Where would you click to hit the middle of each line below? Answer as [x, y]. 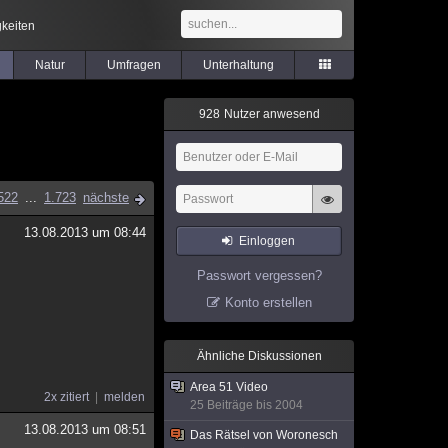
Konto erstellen [268, 302]
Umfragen [133, 65]
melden [124, 397]
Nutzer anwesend [270, 114]
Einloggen [267, 241]
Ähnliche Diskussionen [259, 356]
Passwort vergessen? [259, 275]
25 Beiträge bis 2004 [246, 405]
